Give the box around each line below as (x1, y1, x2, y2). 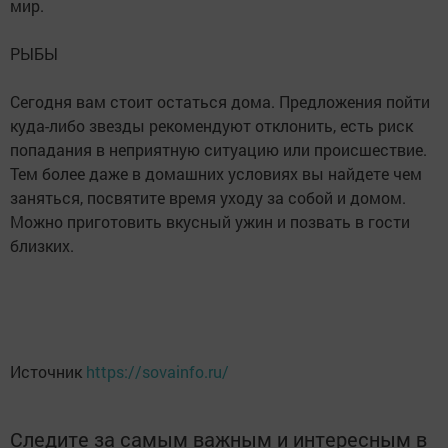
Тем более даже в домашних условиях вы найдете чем (10, 163, 422, 184)
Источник (10, 361, 86, 382)
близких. (10, 235, 74, 256)
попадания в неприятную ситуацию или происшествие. (10, 139, 427, 160)
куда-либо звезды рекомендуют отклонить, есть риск (10, 115, 413, 136)
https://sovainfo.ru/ (86, 361, 229, 382)
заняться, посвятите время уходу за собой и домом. (10, 187, 406, 208)
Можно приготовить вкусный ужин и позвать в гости (10, 211, 410, 232)
